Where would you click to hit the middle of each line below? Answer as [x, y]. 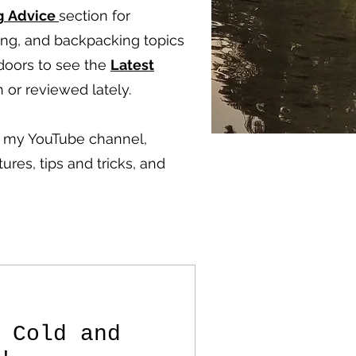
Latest [132, 65]
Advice [33, 15]
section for [95, 15]
